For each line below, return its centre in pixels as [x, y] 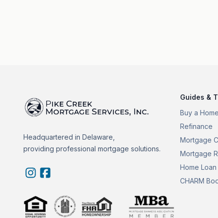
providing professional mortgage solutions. [92, 148]
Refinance [196, 126]
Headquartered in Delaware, [69, 137]
